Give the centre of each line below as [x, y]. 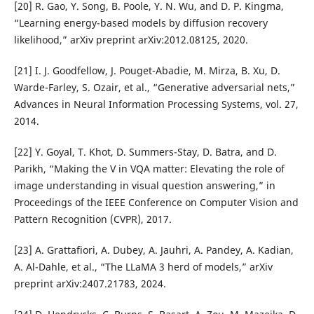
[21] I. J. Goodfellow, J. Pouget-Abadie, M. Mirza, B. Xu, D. [147, 71]
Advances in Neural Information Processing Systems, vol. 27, [156, 104]
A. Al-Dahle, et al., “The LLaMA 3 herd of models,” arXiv [143, 267]
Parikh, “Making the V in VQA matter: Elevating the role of [149, 169]
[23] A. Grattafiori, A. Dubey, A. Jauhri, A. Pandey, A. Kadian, [153, 250]
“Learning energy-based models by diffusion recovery [141, 23]
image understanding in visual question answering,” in [144, 186]
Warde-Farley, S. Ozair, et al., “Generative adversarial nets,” [154, 88]
